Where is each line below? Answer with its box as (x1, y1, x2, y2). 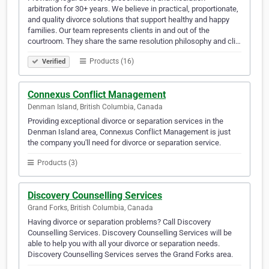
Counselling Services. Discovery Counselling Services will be (28, 228, 232, 238)
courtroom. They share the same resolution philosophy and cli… (28, 37, 241, 46)
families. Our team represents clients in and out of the (28, 26, 210, 35)
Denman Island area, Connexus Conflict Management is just (28, 127, 231, 137)
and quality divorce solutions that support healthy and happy (28, 15, 229, 25)
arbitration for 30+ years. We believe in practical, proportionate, (28, 4, 238, 14)
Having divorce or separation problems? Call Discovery (28, 217, 211, 227)
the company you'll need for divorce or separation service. (28, 138, 221, 148)
